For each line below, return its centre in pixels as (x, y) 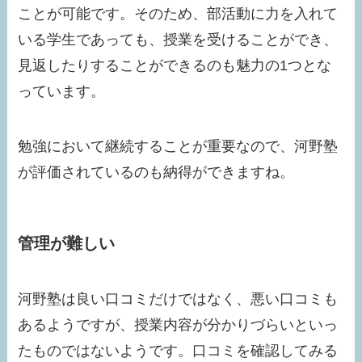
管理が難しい (67, 243)
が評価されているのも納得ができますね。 (156, 172)
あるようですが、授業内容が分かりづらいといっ (178, 325)
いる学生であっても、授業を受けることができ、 (178, 39)
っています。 (62, 91)
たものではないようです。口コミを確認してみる (178, 351)
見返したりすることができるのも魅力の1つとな (175, 65)
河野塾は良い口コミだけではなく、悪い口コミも (178, 299)
